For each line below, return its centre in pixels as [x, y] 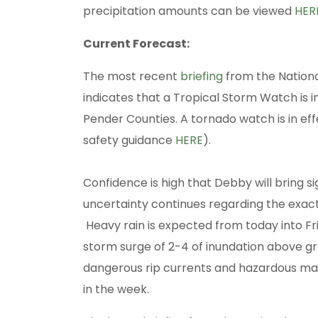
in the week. [116, 290]
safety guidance [129, 141]
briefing [202, 77]
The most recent [132, 77]
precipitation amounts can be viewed [189, 11]
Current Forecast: [136, 44]
